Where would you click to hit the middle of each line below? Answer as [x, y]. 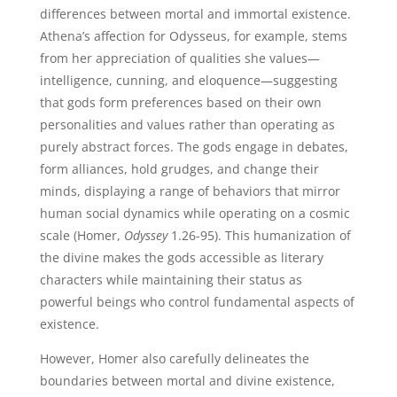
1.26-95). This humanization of [259, 235]
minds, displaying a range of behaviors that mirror [190, 191]
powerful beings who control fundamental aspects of [197, 302]
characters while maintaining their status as [171, 280]
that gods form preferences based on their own [180, 102]
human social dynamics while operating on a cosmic [195, 213]
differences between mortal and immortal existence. [195, 14]
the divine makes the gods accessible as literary [181, 257]
